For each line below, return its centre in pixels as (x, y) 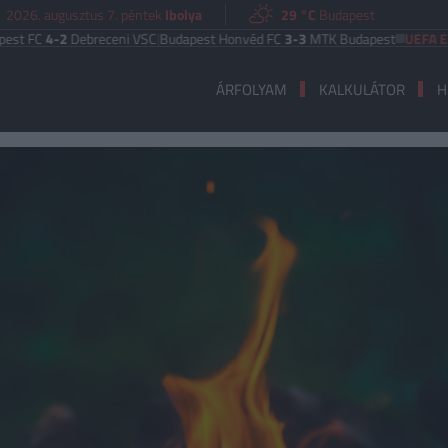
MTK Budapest (291, 38)
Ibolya (184, 14)
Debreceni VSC (52, 38)
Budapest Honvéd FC (162, 38)
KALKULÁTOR (361, 89)
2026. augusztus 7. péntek (86, 14)
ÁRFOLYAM (251, 89)
